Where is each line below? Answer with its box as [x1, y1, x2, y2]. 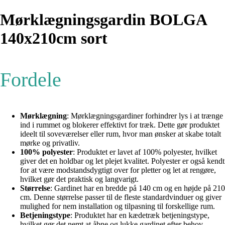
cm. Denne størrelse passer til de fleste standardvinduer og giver [20, 193, 221, 202]
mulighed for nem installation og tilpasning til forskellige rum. [20, 202, 215, 211]
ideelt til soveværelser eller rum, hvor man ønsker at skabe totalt [20, 130, 221, 139]
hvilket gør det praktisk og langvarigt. [20, 175, 139, 184]
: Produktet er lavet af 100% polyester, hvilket [73, 148, 217, 157]
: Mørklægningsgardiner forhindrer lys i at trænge [67, 111, 223, 121]
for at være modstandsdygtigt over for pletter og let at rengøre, [20, 166, 216, 175]
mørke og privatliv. [20, 139, 80, 148]
